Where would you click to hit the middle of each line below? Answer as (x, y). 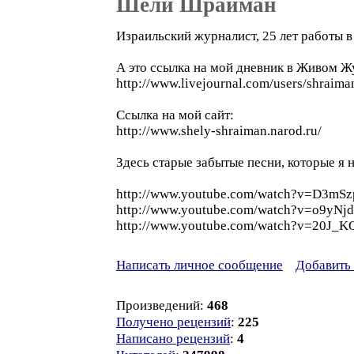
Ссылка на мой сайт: (175, 115)
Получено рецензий (173, 322)
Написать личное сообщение (200, 265)
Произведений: (162, 305)
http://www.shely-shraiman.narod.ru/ (219, 131)
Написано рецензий (173, 339)
